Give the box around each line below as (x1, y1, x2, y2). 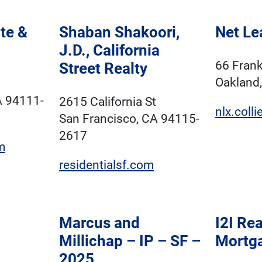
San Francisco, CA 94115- (59, 111, 200, 126)
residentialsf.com (59, 157, 154, 172)
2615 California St (59, 94, 157, 109)
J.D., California (59, 42, 160, 60)
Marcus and (59, 213, 140, 232)
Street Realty (59, 60, 148, 78)
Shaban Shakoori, (59, 23, 180, 42)
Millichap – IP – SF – (59, 232, 201, 250)
